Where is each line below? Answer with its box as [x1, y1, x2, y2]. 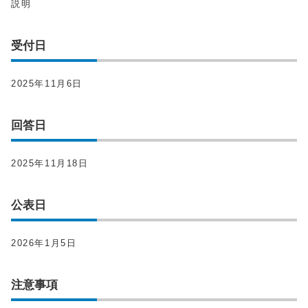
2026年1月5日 [11, 238, 77, 248]
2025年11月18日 [11, 158, 89, 168]
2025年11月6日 [11, 78, 82, 89]
